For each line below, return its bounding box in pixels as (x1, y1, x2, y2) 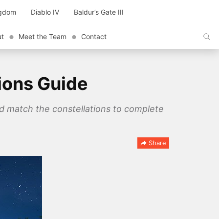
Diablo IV (31, 8, 59, 16)
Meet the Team (19, 32, 66, 41)
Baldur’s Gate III (74, 8, 124, 16)
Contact (81, 32, 107, 41)
